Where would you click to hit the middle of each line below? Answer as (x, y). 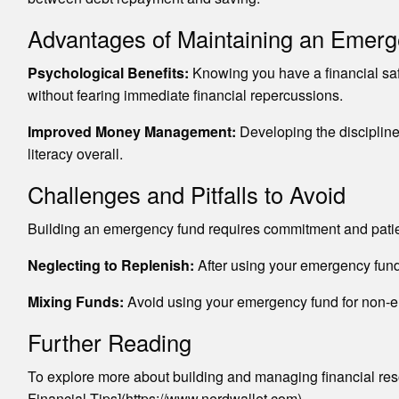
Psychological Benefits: (108, 72)
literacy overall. (75, 153)
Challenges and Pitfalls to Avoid (186, 194)
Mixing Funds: (75, 301)
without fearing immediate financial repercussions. (185, 94)
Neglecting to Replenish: (110, 265)
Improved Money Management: (131, 131)
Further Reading (109, 342)
